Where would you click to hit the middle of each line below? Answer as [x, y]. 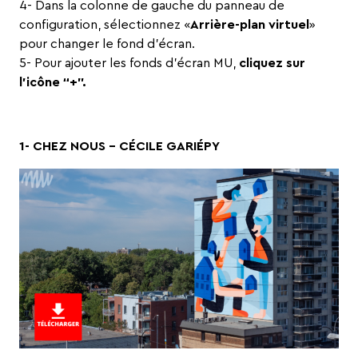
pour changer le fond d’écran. [107, 44]
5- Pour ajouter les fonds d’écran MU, [129, 64]
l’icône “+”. [53, 83]
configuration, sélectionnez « [105, 25]
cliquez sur [272, 64]
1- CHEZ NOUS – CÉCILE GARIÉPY [119, 147]
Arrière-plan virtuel [250, 25]
